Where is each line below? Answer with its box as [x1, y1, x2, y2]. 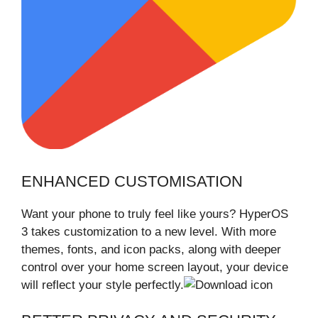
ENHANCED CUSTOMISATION [21, 172, 243, 190]
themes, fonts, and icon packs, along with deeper [21, 242, 281, 256]
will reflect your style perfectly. [21, 278, 184, 292]
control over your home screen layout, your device [21, 260, 288, 274]
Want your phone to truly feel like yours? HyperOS [21, 207, 288, 221]
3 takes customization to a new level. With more [21, 224, 276, 238]
